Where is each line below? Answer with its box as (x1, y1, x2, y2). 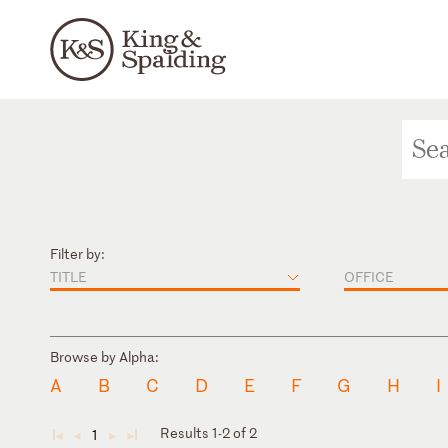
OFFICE (344, 266, 394, 286)
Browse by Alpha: (50, 346, 159, 366)
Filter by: (50, 243, 105, 263)
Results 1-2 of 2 (160, 423, 257, 443)
